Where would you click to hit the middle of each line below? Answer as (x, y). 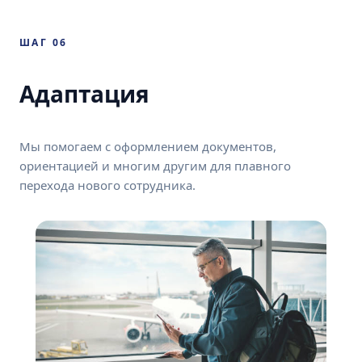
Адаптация (84, 93)
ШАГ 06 (44, 42)
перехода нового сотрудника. (107, 185)
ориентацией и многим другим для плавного (155, 165)
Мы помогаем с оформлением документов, (148, 146)
